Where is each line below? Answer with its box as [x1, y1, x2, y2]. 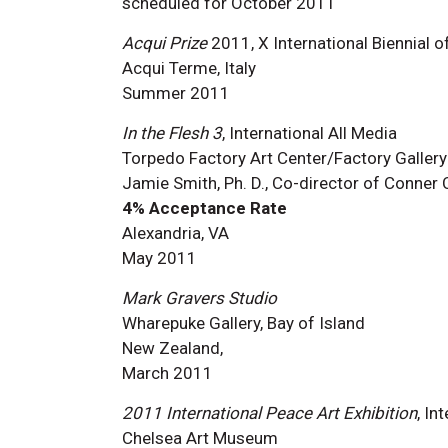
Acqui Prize [122, 32, 207, 53]
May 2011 [122, 247, 197, 268]
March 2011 [122, 362, 213, 383]
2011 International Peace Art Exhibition [122, 402, 417, 423]
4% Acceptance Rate [122, 197, 287, 218]
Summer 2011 [122, 82, 230, 103]
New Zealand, [122, 337, 223, 358]
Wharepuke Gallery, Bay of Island [122, 312, 365, 333]
